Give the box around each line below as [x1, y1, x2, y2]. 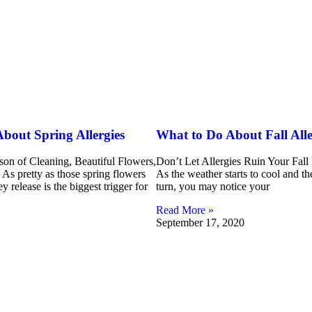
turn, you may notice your [156, 180, 270, 193]
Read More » [156, 204, 214, 217]
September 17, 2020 [156, 217, 244, 229]
